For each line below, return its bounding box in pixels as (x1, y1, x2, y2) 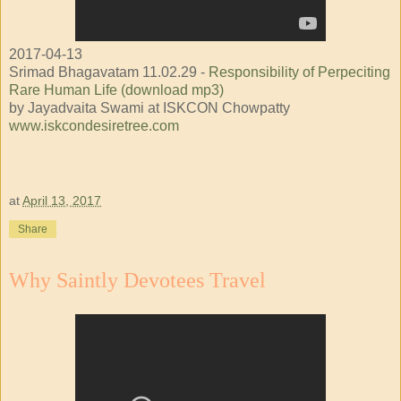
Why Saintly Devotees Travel (9, 268, 266, 292)
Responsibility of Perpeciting (209, 64, 390, 81)
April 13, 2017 (22, 192, 101, 208)
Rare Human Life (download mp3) (9, 82, 224, 98)
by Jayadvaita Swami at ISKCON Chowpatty (9, 100, 290, 116)
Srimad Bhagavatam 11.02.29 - (9, 64, 209, 81)
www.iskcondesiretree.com (9, 118, 179, 134)
